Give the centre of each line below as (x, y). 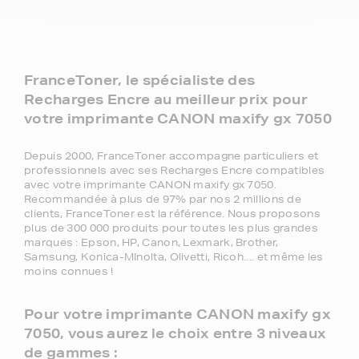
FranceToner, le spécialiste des (140, 79)
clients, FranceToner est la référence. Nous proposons (172, 213)
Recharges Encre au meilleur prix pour (166, 99)
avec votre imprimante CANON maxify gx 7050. (150, 184)
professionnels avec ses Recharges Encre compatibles (175, 170)
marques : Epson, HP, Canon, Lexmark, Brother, (151, 242)
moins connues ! (69, 271)
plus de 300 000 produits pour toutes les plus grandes (171, 228)
